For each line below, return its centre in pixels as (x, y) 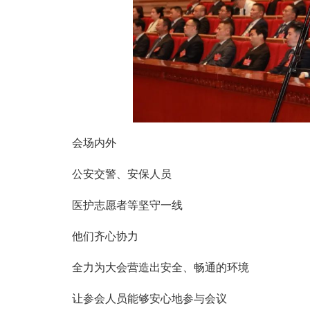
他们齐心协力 (105, 237)
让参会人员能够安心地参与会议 (149, 299)
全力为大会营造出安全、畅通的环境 (161, 268)
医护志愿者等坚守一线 (127, 206)
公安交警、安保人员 (122, 174)
